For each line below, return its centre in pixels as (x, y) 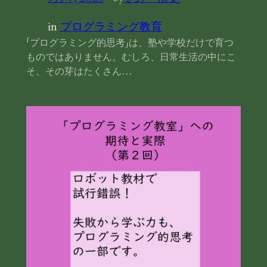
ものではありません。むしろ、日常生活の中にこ (131, 57)
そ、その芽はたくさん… (79, 71)
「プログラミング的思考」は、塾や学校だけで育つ (130, 43)
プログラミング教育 (111, 27)
